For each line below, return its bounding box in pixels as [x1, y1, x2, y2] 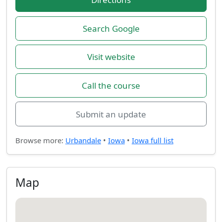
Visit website [87, 51, 135, 63]
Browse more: [15, 135, 65, 145]
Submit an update [76, 108, 146, 120]
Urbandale [65, 135, 101, 145]
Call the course [82, 79, 140, 91]
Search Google [82, 22, 140, 34]
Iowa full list [131, 135, 173, 145]
